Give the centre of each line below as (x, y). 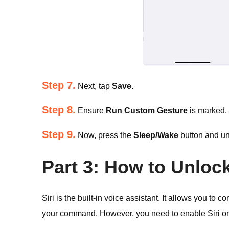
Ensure (91, 111)
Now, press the (105, 135)
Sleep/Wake (156, 135)
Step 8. (59, 110)
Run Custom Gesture (147, 111)
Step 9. (59, 134)
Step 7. (59, 85)
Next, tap (94, 86)
